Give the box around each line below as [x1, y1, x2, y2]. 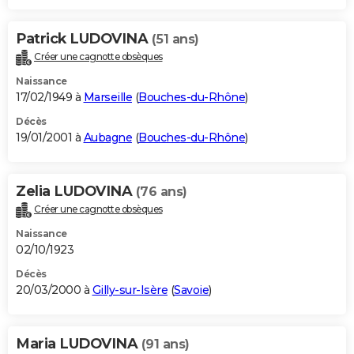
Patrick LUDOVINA [16, 30, 152, 48]
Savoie [174, 283, 209, 298]
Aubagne [83, 130, 132, 145]
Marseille [83, 90, 132, 105]
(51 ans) [151, 32, 199, 47]
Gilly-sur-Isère [92, 283, 168, 298]
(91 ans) [141, 337, 190, 352]
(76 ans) [135, 184, 187, 200]
